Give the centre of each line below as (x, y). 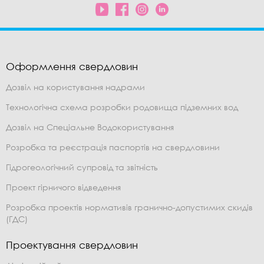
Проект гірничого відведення (63, 187)
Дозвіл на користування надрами (75, 87)
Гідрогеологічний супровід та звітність (82, 167)
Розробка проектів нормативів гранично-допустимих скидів (129, 207)
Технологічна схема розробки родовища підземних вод (122, 107)
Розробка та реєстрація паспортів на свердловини (113, 147)
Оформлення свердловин (72, 67)
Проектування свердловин (72, 245)
